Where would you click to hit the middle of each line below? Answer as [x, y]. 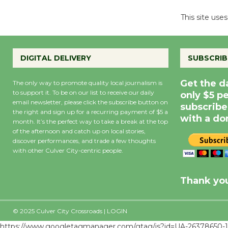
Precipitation [159, 161]
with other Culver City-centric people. [68, 150]
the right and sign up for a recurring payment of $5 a [90, 111]
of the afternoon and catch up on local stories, [79, 131]
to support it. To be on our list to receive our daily [83, 92]
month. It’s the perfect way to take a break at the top [90, 121]
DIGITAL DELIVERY [56, 58]
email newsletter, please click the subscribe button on [90, 102]
